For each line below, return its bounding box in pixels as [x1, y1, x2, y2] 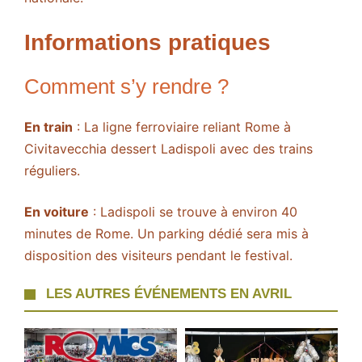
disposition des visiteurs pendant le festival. [24, 247, 293, 264]
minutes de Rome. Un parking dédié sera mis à [24, 225, 309, 242]
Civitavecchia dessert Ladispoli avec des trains [24, 141, 313, 158]
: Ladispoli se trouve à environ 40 [89, 204, 297, 221]
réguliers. [24, 162, 80, 179]
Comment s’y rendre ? [24, 74, 229, 99]
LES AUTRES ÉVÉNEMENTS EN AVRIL [46, 286, 293, 302]
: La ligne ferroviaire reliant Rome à [73, 119, 291, 136]
